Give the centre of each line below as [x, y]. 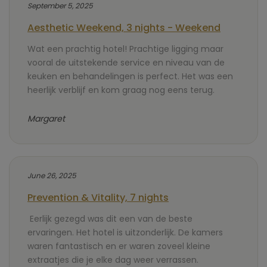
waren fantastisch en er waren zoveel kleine [119, 246]
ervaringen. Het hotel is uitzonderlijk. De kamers [125, 232]
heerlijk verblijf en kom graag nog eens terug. [121, 90]
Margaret [46, 119]
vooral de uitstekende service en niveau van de [126, 63]
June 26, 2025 [52, 176]
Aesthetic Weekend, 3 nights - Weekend [124, 28]
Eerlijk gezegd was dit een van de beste [110, 219]
